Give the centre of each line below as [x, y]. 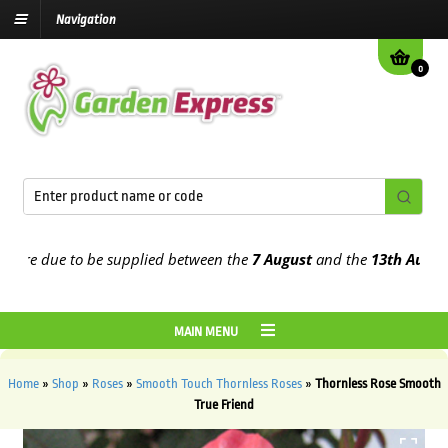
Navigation [86, 20]
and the [304, 259]
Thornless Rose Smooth [377, 384]
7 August [246, 259]
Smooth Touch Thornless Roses [218, 384]
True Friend [224, 405]
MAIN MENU [207, 332]
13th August [375, 259]
